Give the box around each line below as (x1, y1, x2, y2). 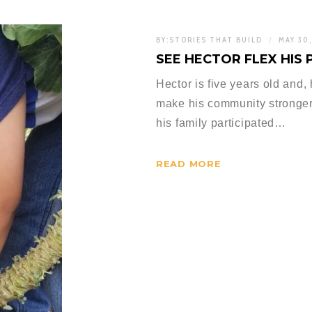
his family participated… (156, 117, 286, 130)
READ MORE (156, 158, 221, 170)
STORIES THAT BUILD (169, 34, 263, 45)
